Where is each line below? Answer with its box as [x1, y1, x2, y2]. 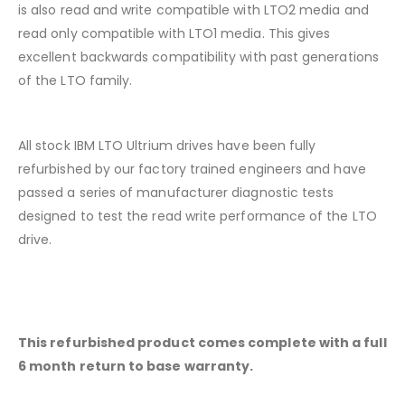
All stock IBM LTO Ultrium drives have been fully [18, 137, 316, 155]
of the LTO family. [18, 71, 133, 90]
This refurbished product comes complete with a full [18, 334, 387, 353]
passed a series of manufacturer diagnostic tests [18, 184, 334, 202]
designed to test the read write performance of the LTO [18, 207, 377, 226]
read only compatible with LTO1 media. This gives [18, 24, 331, 43]
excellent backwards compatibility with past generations [18, 48, 379, 67]
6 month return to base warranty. [18, 357, 254, 376]
